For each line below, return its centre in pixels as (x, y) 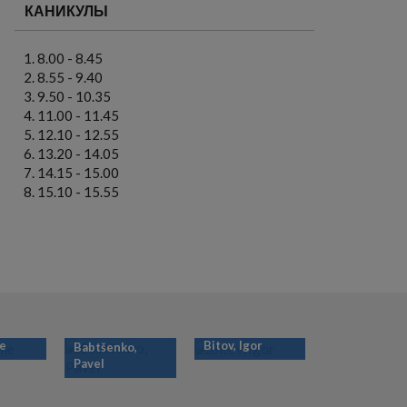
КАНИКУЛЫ (66, 11)
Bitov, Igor (233, 345)
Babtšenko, (105, 347)
